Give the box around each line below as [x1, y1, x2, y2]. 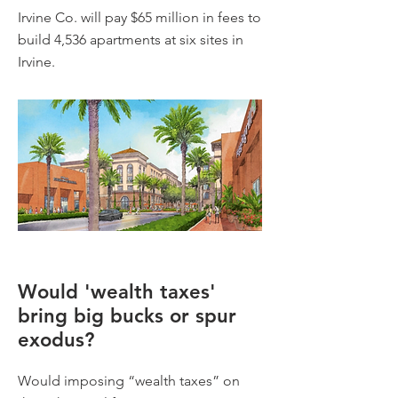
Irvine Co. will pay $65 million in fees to [18, 9, 261, 26]
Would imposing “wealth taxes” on [18, 372, 240, 389]
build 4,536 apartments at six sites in [18, 31, 243, 48]
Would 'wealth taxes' [18, 280, 216, 304]
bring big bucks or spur [18, 304, 236, 328]
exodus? [18, 328, 100, 352]
